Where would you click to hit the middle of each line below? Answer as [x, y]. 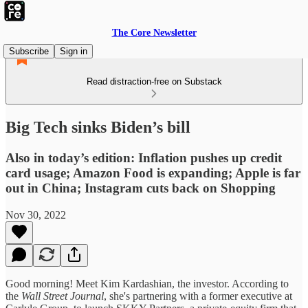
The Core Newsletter [154, 33]
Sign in [74, 51]
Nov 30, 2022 [36, 214]
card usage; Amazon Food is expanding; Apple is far [153, 173]
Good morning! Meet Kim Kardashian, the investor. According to [147, 283]
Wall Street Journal [63, 296]
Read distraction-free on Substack [154, 81]
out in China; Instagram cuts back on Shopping [141, 188]
